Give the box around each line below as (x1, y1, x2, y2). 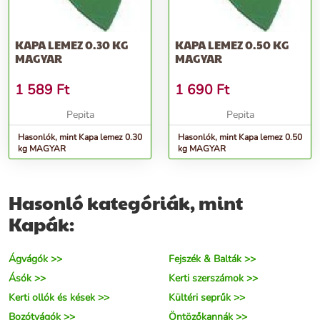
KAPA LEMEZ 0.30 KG (15, 36, 129, 54)
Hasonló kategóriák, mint (9, 190, 243, 216)
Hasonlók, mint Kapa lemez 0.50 (178, 131, 302, 144)
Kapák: (9, 211, 74, 237)
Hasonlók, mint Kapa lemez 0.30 (18, 131, 142, 144)
